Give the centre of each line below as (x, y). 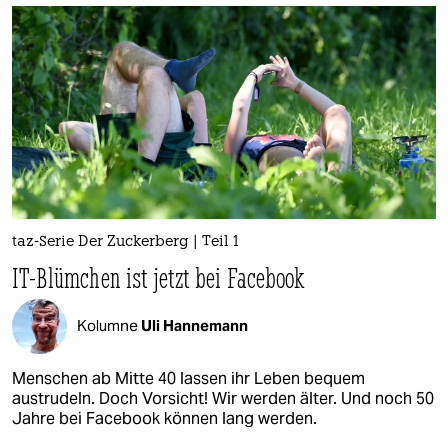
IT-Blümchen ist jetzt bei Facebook (158, 277)
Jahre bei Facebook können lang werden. (164, 418)
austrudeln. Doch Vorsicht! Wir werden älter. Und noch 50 (223, 398)
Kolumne (109, 326)
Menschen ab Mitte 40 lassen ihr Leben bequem (188, 378)
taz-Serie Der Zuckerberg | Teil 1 (125, 242)
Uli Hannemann (194, 326)
